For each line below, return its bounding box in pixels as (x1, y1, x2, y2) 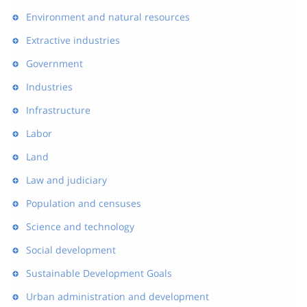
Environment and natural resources (25, 10, 190, 23)
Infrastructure (25, 103, 90, 116)
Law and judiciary (25, 173, 107, 186)
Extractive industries (25, 34, 120, 47)
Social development (25, 243, 116, 256)
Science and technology (25, 220, 134, 233)
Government (25, 57, 83, 70)
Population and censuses (25, 197, 141, 210)
